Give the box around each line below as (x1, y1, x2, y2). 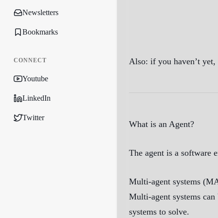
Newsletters (22, 8, 58, 17)
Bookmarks (22, 28, 58, 36)
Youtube (22, 74, 48, 83)
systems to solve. (129, 207, 189, 217)
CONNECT (14, 57, 47, 64)
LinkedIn (22, 94, 51, 102)
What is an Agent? (129, 119, 194, 129)
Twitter (22, 113, 44, 122)
